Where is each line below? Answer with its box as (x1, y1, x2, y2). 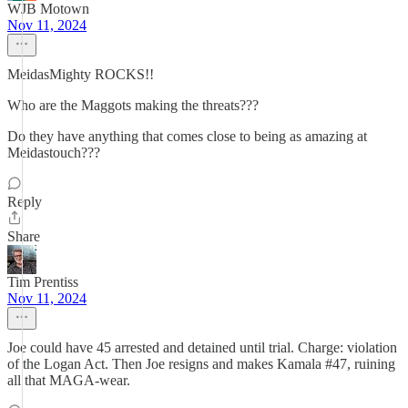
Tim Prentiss (7, 274, 78, 290)
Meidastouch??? (7, 145, 100, 160)
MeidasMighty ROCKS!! (7, 66, 154, 82)
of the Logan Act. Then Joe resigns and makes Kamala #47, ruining (7, 356, 395, 372)
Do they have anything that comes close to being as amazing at (7, 128, 367, 144)
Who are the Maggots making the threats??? (7, 97, 259, 113)
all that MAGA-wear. (7, 372, 130, 388)
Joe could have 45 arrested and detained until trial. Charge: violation (7, 340, 397, 355)
